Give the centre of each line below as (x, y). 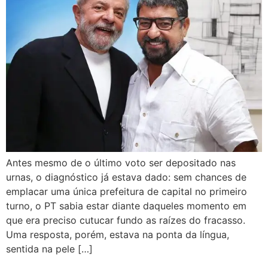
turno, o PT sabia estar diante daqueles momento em (126, 205)
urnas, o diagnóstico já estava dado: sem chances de (126, 177)
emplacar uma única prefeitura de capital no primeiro (127, 191)
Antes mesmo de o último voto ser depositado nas (121, 162)
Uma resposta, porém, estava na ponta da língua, (118, 234)
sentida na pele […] (49, 249)
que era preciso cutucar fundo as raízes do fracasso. (126, 220)
